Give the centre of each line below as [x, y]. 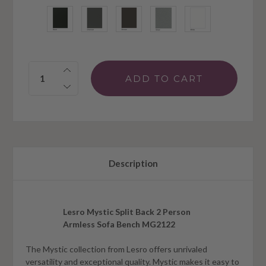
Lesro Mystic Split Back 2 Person [127, 212]
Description [133, 164]
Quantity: [49, 67]
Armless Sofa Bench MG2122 [119, 224]
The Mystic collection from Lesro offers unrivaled [116, 249]
